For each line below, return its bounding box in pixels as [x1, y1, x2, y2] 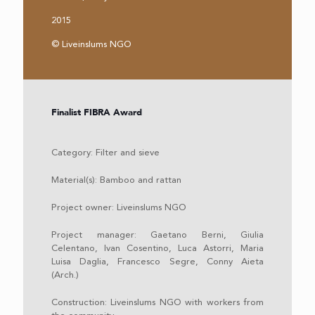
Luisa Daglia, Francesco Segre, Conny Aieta [51, 257, 264, 266]
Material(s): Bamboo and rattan [51, 175, 181, 185]
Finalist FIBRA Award [51, 105, 142, 119]
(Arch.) [51, 270, 79, 280]
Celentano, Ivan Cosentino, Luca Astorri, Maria [51, 243, 264, 253]
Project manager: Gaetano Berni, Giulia [51, 230, 264, 240]
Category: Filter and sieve [51, 148, 160, 157]
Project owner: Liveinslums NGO [51, 202, 186, 212]
